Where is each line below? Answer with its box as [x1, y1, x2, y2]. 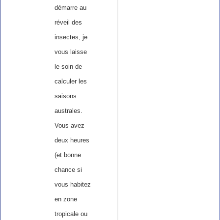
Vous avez [54, 122, 84, 130]
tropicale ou [54, 210, 87, 218]
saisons [54, 92, 77, 100]
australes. [54, 107, 82, 115]
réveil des [54, 19, 82, 27]
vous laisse [54, 48, 87, 56]
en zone [54, 195, 77, 203]
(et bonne [54, 151, 81, 159]
